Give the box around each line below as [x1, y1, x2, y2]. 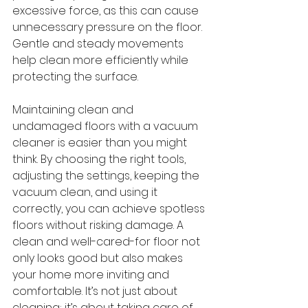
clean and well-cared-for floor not [12, 234, 203, 250]
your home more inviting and [12, 267, 172, 283]
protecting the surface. [12, 69, 138, 85]
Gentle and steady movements [12, 36, 186, 52]
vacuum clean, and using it [12, 184, 160, 201]
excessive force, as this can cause [12, 3, 201, 19]
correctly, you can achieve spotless [12, 201, 208, 217]
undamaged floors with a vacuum [12, 118, 201, 135]
